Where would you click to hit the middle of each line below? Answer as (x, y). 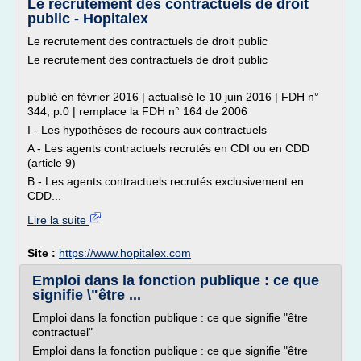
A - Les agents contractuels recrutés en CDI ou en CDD (168, 148)
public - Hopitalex (88, 19)
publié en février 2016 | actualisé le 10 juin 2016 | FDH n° (173, 97)
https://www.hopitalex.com (125, 253)
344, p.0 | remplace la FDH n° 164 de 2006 (137, 111)
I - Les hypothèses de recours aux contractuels (147, 130)
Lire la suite (58, 220)
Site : (43, 253)
